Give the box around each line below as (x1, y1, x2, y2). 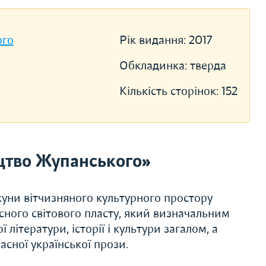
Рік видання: (119, 33, 189, 47)
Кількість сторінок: (119, 84, 221, 99)
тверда (189, 58, 226, 73)
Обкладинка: (119, 58, 190, 73)
